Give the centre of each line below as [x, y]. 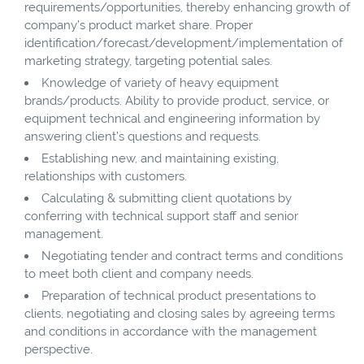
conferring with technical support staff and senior [161, 216]
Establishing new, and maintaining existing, [160, 158]
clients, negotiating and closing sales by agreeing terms [180, 313]
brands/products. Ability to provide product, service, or [177, 100]
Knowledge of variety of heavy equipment [160, 82]
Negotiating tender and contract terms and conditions [192, 256]
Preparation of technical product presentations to [179, 295]
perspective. [58, 349]
